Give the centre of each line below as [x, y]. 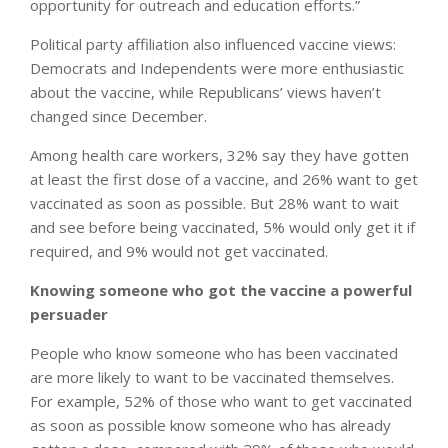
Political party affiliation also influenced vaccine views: [213, 43]
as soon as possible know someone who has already [210, 424]
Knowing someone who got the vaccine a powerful [221, 289]
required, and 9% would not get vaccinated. [179, 250]
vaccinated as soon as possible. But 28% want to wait [214, 202]
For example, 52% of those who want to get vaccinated [221, 400]
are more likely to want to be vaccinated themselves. [212, 376]
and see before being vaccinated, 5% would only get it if [222, 226]
